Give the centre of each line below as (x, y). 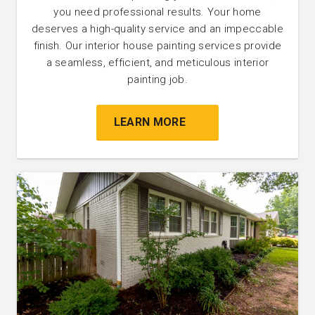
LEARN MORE (149, 122)
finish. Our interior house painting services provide (157, 46)
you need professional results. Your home (157, 12)
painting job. (157, 80)
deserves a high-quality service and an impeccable (157, 29)
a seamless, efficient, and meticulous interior (157, 63)
